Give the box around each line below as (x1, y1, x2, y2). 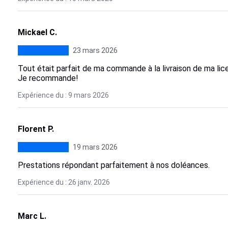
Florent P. (17, 124, 54, 134)
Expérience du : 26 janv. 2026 (17, 178, 110, 186)
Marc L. (17, 211, 46, 221)
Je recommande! (17, 73, 78, 83)
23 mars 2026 (72, 46, 118, 54)
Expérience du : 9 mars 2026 (17, 91, 109, 99)
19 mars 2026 (72, 143, 118, 151)
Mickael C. (17, 27, 57, 37)
